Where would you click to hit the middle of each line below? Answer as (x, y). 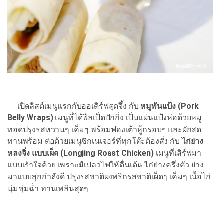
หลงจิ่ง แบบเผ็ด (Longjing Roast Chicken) (81, 153)
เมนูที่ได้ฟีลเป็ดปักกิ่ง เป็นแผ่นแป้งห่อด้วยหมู (127, 118)
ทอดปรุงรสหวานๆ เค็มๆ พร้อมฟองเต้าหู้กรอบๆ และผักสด (104, 130)
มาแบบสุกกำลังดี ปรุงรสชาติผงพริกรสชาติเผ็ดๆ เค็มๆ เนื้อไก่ (109, 177)
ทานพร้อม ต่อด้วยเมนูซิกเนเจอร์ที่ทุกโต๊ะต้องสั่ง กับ (95, 141)
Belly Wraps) (30, 118)
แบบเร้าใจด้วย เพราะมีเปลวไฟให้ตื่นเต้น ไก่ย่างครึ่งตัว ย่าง (106, 165)
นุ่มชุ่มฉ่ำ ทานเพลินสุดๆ (48, 189)
